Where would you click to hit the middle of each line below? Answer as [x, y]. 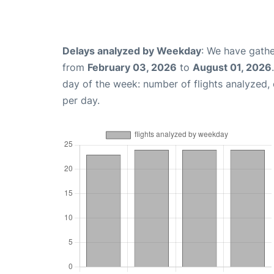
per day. [81, 100]
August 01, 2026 [232, 67]
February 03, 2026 [132, 67]
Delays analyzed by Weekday [132, 50]
